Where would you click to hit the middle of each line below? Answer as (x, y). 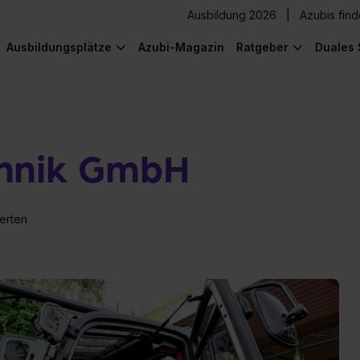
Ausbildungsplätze (59, 47)
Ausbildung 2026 (232, 15)
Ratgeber (262, 47)
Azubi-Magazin (181, 47)
